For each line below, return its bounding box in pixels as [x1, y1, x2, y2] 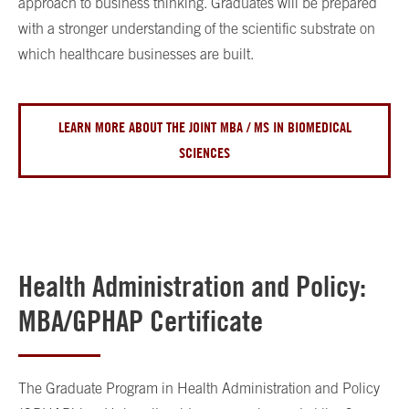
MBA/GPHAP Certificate [18, 303, 263, 340]
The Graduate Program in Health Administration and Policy [18, 380, 380, 397]
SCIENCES [179, 144, 230, 163]
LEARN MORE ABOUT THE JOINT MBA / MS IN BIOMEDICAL [58, 119, 351, 137]
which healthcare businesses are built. [18, 46, 254, 63]
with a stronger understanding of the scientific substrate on [18, 20, 375, 37]
